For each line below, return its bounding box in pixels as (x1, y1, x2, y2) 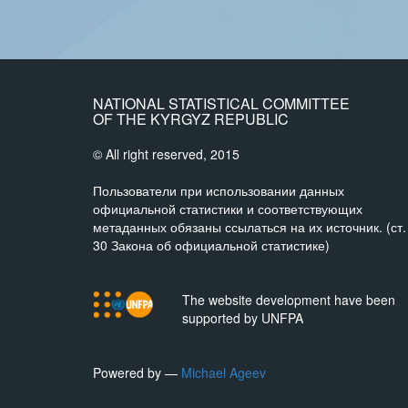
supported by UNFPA (181, 309, 303, 327)
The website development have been (181, 291, 395, 309)
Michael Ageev (181, 363, 266, 382)
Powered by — (93, 363, 181, 382)
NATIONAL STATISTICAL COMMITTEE (93, 93, 350, 114)
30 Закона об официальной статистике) (93, 236, 330, 254)
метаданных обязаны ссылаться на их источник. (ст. (93, 218, 406, 236)
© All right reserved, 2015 (93, 145, 240, 163)
